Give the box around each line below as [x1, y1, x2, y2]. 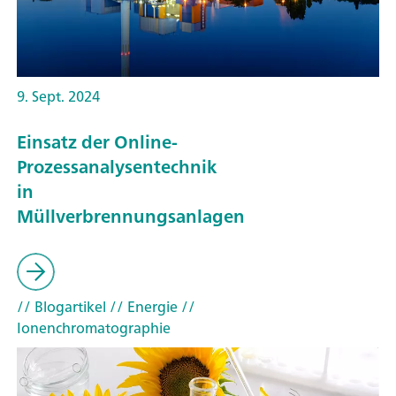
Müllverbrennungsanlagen [17, 201, 245, 232]
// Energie [106, 293, 178, 319]
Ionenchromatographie [17, 315, 171, 340]
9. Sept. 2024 [17, 83, 100, 109]
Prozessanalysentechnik [17, 151, 217, 183]
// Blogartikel [17, 293, 106, 319]
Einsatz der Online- [17, 126, 178, 158]
